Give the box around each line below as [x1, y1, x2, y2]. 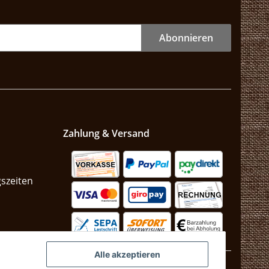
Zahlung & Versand [62, 126, 150, 140]
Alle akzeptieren [94, 249, 160, 260]
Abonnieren [159, 31, 213, 45]
